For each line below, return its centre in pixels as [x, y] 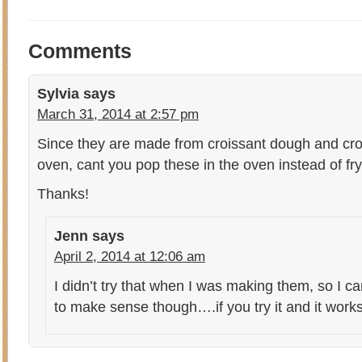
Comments [80, 51]
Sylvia [58, 93]
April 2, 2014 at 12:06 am [130, 256]
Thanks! [63, 193]
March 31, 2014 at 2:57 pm [118, 114]
